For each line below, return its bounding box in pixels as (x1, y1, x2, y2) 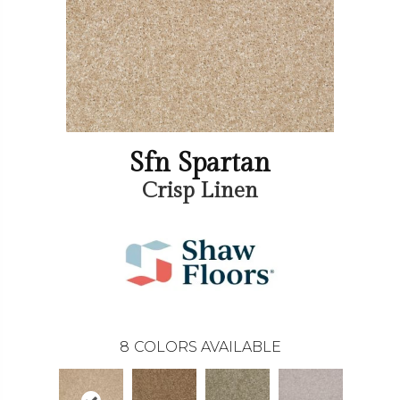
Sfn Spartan (129, 147, 271, 179)
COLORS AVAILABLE (133, 338, 281, 355)
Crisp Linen (142, 179, 258, 204)
